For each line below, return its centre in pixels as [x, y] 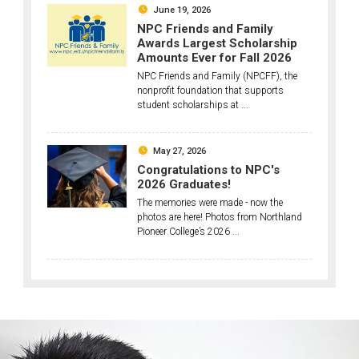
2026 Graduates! [184, 184]
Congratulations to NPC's [209, 169]
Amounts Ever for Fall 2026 [215, 57]
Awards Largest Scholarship [218, 43]
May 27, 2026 [180, 151]
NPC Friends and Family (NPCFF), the [218, 76]
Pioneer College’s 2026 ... [189, 231]
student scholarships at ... [193, 105]
